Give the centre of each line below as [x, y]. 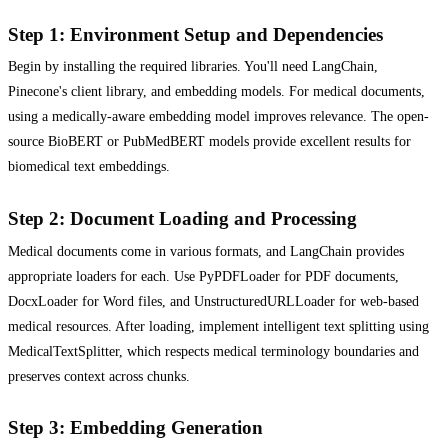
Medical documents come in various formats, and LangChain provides [206, 250]
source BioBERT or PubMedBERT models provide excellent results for [209, 141]
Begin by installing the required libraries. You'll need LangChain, [193, 66]
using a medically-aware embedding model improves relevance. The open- [218, 116]
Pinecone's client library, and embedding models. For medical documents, [216, 91]
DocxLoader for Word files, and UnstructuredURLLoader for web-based [213, 300]
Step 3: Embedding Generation [135, 428]
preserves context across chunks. [99, 375]
